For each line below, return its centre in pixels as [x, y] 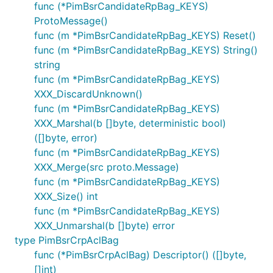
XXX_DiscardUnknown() [88, 94]
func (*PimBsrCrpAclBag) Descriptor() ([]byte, [140, 255]
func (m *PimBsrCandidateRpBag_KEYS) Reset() [145, 35]
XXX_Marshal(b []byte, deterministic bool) [130, 123]
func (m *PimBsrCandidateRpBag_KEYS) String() [146, 50]
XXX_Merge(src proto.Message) [107, 167]
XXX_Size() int [66, 196]
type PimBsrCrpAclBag [67, 240]
